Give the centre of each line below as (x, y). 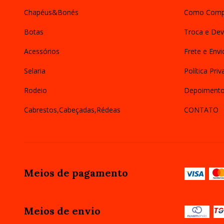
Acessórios (42, 51)
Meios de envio (62, 210)
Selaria (35, 71)
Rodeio (35, 90)
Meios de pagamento (76, 173)
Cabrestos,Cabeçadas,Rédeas (72, 110)
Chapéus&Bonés (51, 12)
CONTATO (201, 110)
